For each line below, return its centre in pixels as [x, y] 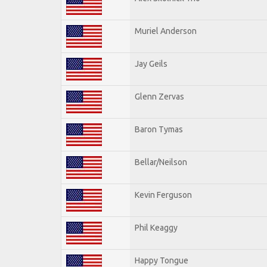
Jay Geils [151, 63]
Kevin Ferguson [163, 195]
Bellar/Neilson [161, 162]
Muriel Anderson [166, 31]
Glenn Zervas [159, 96]
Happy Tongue [162, 260]
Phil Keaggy [156, 227]
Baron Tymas [159, 129]
